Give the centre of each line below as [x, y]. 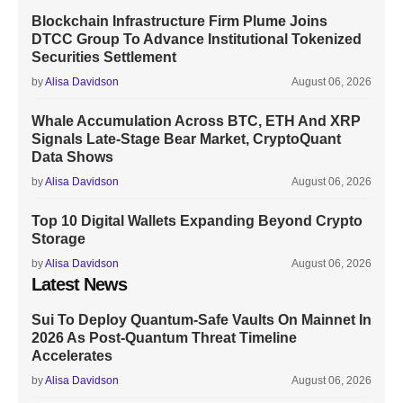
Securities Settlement [104, 57]
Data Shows [72, 157]
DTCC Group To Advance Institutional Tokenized [197, 39]
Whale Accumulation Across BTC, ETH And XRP [196, 121]
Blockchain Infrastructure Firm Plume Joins [179, 21]
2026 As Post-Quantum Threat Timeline [164, 338]
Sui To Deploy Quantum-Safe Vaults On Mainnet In [201, 320]
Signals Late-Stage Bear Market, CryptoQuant [186, 139]
